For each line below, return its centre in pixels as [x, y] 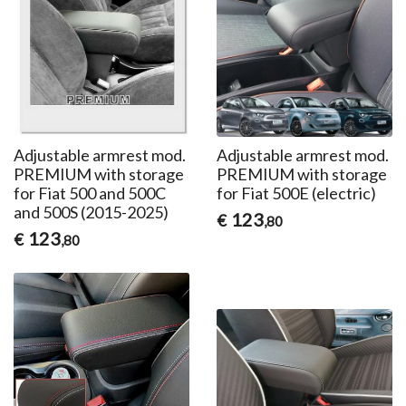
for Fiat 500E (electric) [296, 193]
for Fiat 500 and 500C [90, 193]
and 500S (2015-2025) [92, 213]
